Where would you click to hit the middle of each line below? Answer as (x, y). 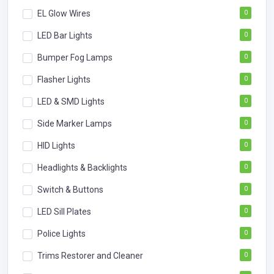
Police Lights (61, 233)
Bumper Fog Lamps (75, 57)
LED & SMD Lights (71, 101)
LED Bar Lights (65, 35)
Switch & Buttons (70, 189)
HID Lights (56, 145)
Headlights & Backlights (82, 167)
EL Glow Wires (64, 13)
